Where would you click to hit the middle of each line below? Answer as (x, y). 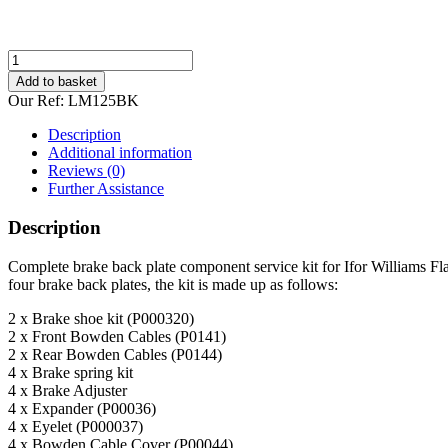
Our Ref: (38, 101)
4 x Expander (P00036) (82, 408)
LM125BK (103, 101)
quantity (32, 184)
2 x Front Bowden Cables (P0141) (117, 336)
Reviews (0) (86, 171)
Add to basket (56, 82)
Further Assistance (106, 189)
